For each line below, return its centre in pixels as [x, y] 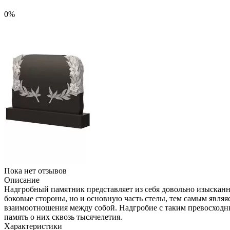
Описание [22, 180]
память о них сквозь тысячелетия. [63, 217]
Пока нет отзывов [35, 170]
